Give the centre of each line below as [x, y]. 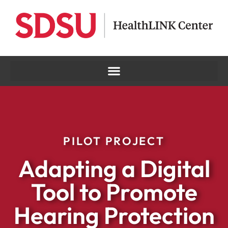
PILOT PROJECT [114, 141]
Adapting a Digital [114, 168]
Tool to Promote [114, 192]
